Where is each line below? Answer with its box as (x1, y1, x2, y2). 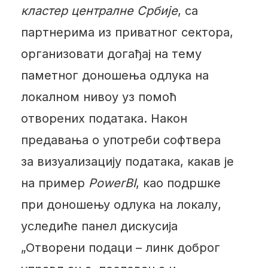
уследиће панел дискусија (20, 218, 178, 233)
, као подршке (135, 175, 221, 190)
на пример (20, 175, 89, 190)
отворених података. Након (20, 111, 187, 126)
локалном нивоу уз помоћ (20, 89, 176, 104)
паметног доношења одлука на (20, 68, 209, 83)
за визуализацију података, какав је (20, 154, 234, 169)
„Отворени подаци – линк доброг (20, 240, 220, 255)
